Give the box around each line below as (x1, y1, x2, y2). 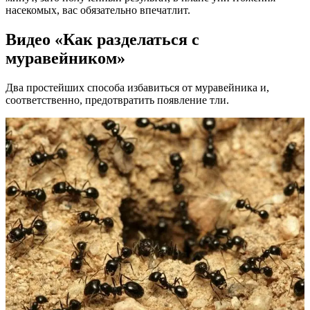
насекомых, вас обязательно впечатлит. (6, 3, 190, 16)
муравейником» (6, 48, 125, 67)
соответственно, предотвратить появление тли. (6, 93, 229, 106)
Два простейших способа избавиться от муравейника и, (6, 81, 269, 93)
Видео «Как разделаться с (6, 30, 199, 48)
